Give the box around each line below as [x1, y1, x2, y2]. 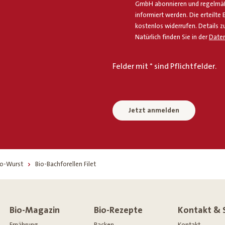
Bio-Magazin [10, 205, 60, 216]
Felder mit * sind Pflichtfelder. [113, 62, 216, 71]
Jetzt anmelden [129, 106, 179, 115]
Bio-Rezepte [93, 205, 143, 216]
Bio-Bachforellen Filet [35, 161, 96, 168]
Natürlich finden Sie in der [135, 34, 209, 41]
